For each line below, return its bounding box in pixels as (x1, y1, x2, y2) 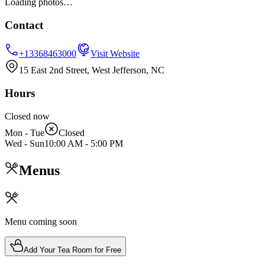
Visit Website (91, 49, 140, 59)
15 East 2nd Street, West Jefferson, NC (19, 65, 164, 76)
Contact (5, 18, 43, 31)
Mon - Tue (5, 127, 44, 138)
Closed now (5, 111, 50, 121)
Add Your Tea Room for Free (24, 245, 121, 254)
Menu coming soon (5, 216, 77, 227)
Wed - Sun (5, 138, 44, 148)
